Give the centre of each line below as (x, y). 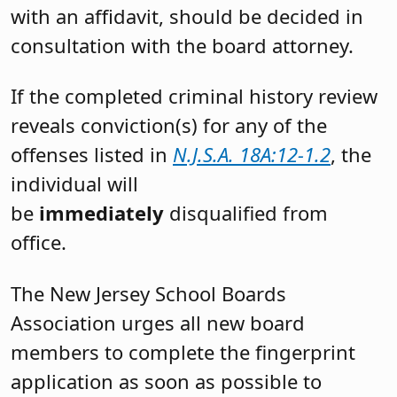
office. (39, 242)
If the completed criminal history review (194, 96)
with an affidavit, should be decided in (187, 16)
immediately (104, 213)
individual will (74, 184)
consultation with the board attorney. (182, 46)
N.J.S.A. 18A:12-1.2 (252, 155)
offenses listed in (92, 155)
